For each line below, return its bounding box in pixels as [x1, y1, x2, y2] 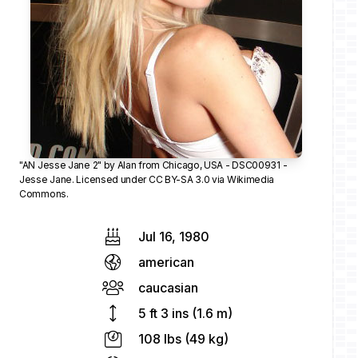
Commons [19, 188, 66, 200]
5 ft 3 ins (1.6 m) [138, 305, 233, 321]
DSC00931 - [232, 159, 288, 171]
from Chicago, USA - [136, 159, 233, 171]
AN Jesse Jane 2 [22, 159, 98, 171]
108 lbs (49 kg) [138, 331, 229, 347]
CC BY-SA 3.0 [148, 173, 210, 185]
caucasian [138, 280, 198, 296]
